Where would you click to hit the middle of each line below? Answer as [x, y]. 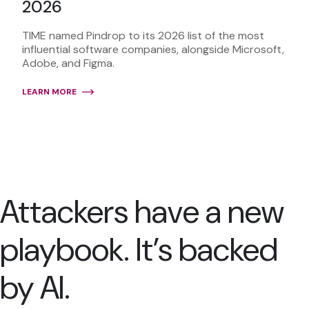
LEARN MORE [49, 91]
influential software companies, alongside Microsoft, [153, 49]
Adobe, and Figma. [68, 63]
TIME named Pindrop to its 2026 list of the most [143, 35]
